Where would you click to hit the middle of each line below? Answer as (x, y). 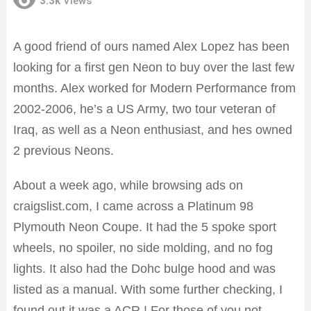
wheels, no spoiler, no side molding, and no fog (143, 248)
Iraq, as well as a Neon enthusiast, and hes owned (153, 130)
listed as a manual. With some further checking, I (148, 290)
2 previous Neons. (64, 151)
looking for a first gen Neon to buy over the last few (154, 68)
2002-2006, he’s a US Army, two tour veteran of (144, 109)
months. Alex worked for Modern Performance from (154, 89)
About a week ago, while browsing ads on (128, 186)
